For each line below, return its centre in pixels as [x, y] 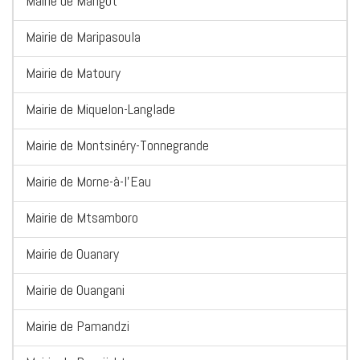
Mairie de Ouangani [75, 290]
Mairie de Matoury [73, 73]
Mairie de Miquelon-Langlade [100, 109]
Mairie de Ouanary [72, 254]
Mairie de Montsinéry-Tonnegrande [117, 145]
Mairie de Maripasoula [83, 37]
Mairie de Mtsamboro [82, 218]
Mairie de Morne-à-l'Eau [88, 182]
